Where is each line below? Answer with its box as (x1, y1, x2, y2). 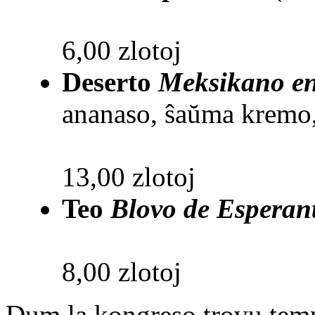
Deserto (62, 67, 158, 98)
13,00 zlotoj (62, 162, 195, 193)
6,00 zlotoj (62, 35, 181, 66)
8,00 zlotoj (62, 257, 181, 288)
